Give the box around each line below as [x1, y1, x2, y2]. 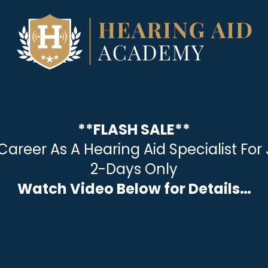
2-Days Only [90, 159, 178, 179]
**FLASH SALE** [78, 120, 190, 140]
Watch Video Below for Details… [17, 179, 251, 199]
